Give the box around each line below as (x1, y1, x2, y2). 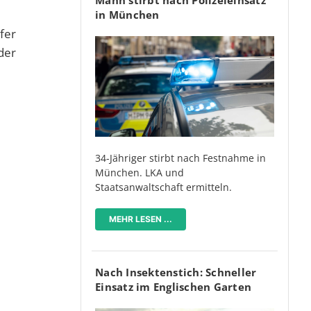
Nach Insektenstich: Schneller (95, 265, 257, 280)
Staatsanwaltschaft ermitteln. (95, 180, 232, 194)
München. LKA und (95, 166, 184, 180)
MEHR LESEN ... (109, 214, 172, 225)
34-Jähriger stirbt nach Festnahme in (95, 151, 266, 165)
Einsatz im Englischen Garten (95, 280, 251, 294)
